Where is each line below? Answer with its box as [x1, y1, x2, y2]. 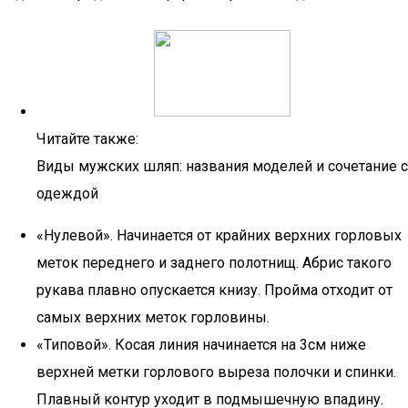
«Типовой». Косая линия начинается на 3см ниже [36, 336, 366, 353]
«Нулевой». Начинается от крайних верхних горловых [36, 227, 402, 244]
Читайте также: [36, 130, 138, 148]
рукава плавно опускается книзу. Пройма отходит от [36, 281, 393, 299]
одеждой [36, 185, 98, 202]
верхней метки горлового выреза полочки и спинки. [36, 363, 396, 381]
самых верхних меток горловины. [36, 309, 270, 326]
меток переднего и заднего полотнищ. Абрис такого [36, 254, 392, 271]
